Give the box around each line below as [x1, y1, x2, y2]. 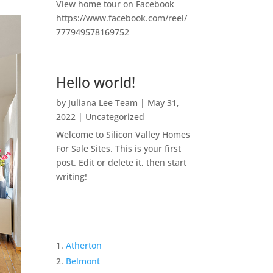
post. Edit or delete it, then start [56, 156, 187, 168]
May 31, [147, 96, 180, 108]
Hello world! [56, 72, 136, 92]
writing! [56, 170, 88, 182]
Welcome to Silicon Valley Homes [56, 128, 191, 140]
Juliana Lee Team [68, 96, 138, 108]
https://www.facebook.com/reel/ [56, 12, 188, 24]
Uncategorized [85, 110, 145, 122]
